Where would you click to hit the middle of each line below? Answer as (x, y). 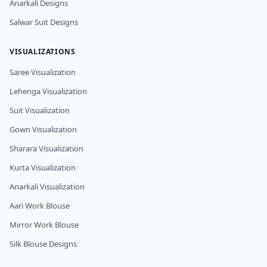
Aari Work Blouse (40, 206)
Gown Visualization (43, 130)
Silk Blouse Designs (43, 244)
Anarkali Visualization (47, 187)
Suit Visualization (40, 111)
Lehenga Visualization (48, 91)
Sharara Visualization (46, 149)
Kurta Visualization (43, 168)
